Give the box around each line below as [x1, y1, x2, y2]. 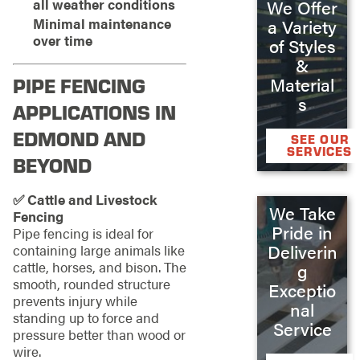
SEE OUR [290, 130, 350, 147]
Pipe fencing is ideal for [12, 223, 153, 243]
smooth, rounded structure [12, 274, 170, 294]
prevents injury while [12, 291, 137, 311]
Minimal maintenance [32, 13, 171, 33]
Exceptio [268, 278, 337, 303]
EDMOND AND [12, 125, 145, 151]
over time [32, 30, 92, 50]
